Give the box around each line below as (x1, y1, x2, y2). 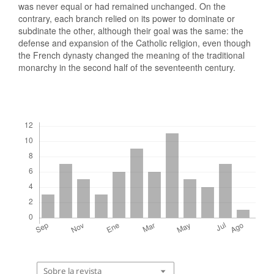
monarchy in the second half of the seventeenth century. (18, 61, 235, 73)
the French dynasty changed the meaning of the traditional (18, 48, 245, 61)
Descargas (22, 112, 56, 122)
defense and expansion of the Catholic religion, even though (18, 36, 251, 49)
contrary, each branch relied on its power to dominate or (18, 12, 235, 24)
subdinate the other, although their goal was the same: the (18, 24, 243, 37)
